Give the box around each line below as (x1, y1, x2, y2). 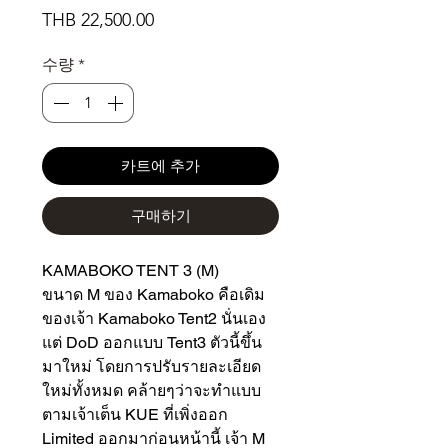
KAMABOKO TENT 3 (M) (42, 261, 219, 281)
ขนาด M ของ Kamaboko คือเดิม (42, 285, 265, 305)
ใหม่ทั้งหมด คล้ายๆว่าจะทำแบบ (42, 381, 261, 401)
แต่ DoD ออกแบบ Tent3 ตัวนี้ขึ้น (42, 333, 262, 353)
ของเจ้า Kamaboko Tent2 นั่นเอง (42, 309, 266, 329)
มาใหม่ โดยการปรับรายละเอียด (42, 357, 261, 377)
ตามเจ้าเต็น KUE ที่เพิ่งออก (42, 405, 228, 425)
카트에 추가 (121, 156, 200, 176)
